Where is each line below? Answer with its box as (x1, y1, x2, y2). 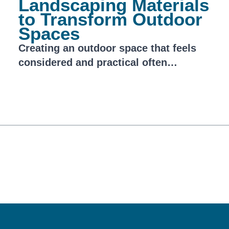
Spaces (18, 24, 80, 43)
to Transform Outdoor (18, 9, 202, 29)
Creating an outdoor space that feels (18, 42, 196, 54)
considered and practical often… (18, 57, 177, 68)
